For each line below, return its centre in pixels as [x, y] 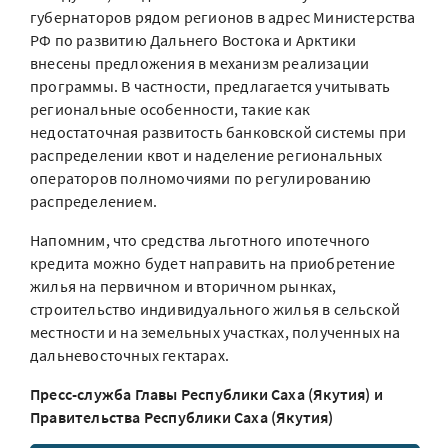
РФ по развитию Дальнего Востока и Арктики [193, 40]
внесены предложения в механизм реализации [200, 63]
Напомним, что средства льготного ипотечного [200, 240]
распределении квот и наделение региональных [206, 155]
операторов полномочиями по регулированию [201, 178]
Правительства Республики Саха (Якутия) [182, 417]
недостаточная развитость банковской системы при [218, 132]
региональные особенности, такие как [170, 109]
